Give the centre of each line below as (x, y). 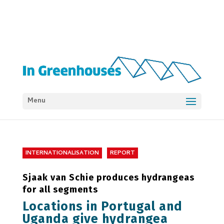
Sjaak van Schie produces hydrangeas (108, 177)
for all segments (60, 189)
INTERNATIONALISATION (62, 153)
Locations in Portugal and (102, 206)
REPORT (122, 153)
